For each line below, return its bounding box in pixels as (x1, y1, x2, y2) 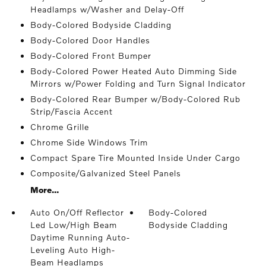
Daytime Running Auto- (30, 232, 130, 242)
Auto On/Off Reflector (30, 207, 124, 217)
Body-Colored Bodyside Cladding (30, 20, 172, 30)
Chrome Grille (30, 122, 89, 132)
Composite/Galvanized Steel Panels (30, 168, 181, 178)
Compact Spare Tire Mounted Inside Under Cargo (30, 153, 240, 163)
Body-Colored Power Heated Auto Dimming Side (30, 66, 237, 76)
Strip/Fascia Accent (30, 106, 113, 116)
